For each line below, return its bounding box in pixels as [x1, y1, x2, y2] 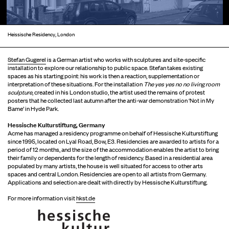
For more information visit [8, 193, 76, 202]
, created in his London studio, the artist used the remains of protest [32, 87, 205, 97]
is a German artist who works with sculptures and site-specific [46, 54, 205, 64]
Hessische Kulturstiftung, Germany [8, 119, 105, 129]
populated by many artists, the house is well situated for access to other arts [8, 161, 203, 170]
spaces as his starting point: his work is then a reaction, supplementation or [8, 71, 199, 80]
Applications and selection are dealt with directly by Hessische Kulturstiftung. [8, 177, 208, 187]
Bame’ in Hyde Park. [8, 103, 59, 113]
